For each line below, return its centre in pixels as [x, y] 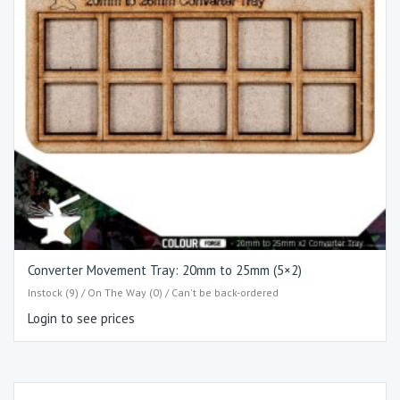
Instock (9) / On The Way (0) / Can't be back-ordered [153, 292]
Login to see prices [81, 318]
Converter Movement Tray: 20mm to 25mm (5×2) [165, 271]
